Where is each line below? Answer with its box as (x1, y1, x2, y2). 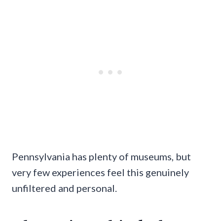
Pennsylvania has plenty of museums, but (12, 150, 191, 163)
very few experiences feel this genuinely (12, 166, 189, 179)
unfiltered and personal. (12, 182, 117, 194)
